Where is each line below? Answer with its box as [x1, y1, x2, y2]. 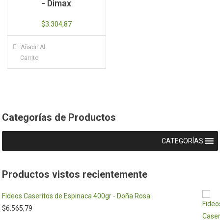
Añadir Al [21, 43, 46, 51]
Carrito [20, 54, 38, 61]
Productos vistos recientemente [2, 168, 148, 180]
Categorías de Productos [2, 111, 116, 123]
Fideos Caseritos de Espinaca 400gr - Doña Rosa [2, 192, 151, 200]
